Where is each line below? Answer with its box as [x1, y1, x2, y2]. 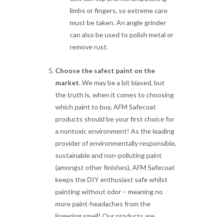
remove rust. [70, 43, 108, 51]
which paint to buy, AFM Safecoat [55, 103, 156, 111]
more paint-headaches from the [55, 200, 151, 208]
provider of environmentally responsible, [55, 139, 176, 147]
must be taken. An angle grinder [70, 18, 166, 27]
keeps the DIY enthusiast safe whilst [55, 175, 168, 184]
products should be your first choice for [55, 115, 174, 123]
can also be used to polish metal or [70, 31, 173, 39]
